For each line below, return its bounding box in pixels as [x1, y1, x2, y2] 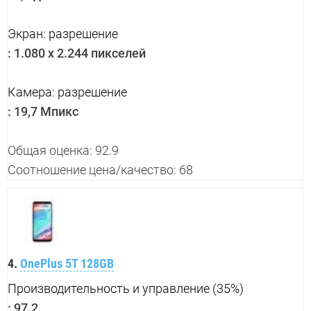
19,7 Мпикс [11, 104, 78, 119]
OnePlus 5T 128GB [20, 255, 114, 271]
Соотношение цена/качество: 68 [8, 162, 193, 178]
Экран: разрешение [8, 26, 118, 42]
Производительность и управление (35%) [8, 280, 244, 296]
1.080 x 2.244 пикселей [11, 46, 146, 61]
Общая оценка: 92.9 [8, 143, 119, 158]
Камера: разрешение [8, 85, 127, 100]
